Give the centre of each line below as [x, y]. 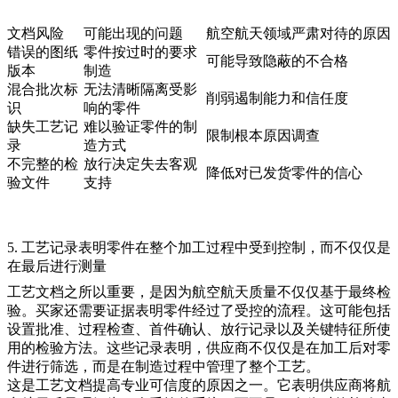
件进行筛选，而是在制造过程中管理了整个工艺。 [163, 366]
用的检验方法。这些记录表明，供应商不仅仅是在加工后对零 [199, 347]
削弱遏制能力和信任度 [277, 98]
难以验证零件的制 [140, 126]
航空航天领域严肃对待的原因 [298, 33]
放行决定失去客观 [140, 163]
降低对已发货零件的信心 [284, 172]
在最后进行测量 [57, 266]
